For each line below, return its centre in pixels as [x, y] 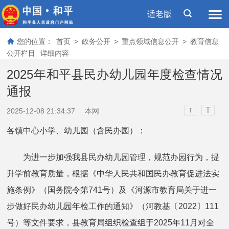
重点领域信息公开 [151, 42]
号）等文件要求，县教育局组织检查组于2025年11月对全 [111, 222]
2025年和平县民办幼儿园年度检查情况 [114, 74]
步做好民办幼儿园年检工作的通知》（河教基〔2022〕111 [113, 206]
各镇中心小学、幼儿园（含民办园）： [76, 130]
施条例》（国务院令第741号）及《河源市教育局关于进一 [112, 190]
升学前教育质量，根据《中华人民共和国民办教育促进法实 [113, 173]
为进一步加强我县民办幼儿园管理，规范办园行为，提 [113, 157]
